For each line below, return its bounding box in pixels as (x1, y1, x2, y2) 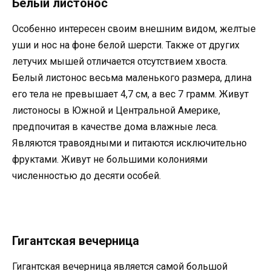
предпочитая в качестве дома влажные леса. (12, 121, 218, 133)
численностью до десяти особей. (12, 170, 161, 182)
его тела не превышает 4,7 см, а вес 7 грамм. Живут (12, 88, 249, 100)
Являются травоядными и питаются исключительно (12, 137, 247, 149)
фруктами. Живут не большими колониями (12, 154, 207, 166)
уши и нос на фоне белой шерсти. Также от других (12, 39, 240, 51)
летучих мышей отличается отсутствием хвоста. (12, 56, 227, 68)
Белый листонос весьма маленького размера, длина (12, 72, 252, 84)
